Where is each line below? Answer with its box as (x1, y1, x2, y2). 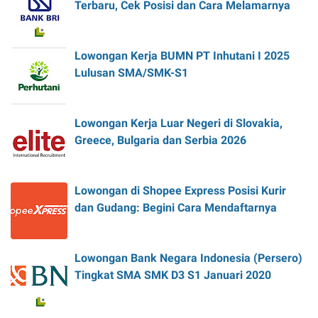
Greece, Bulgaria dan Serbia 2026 (75, 133, 246, 147)
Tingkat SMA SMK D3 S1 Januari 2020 (75, 268, 271, 282)
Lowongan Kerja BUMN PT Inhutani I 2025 (75, 48, 290, 62)
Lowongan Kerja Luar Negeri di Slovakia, (75, 116, 283, 130)
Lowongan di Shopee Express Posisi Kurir (75, 183, 286, 197)
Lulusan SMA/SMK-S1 (75, 65, 188, 79)
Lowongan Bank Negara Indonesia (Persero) (75, 251, 302, 265)
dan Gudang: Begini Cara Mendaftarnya (75, 200, 277, 214)
